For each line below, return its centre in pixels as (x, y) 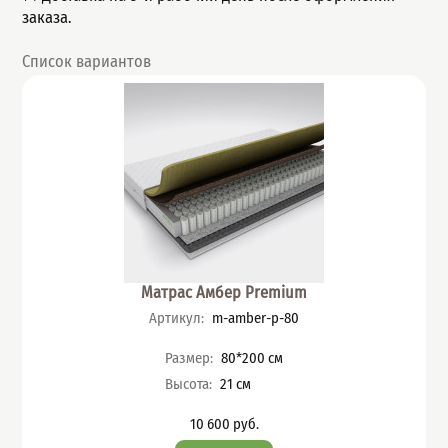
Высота (187, 383)
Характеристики (215, 350)
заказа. (47, 18)
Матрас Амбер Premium (224, 292)
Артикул (175, 318)
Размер (188, 358)
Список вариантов (87, 62)
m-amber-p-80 (253, 318)
